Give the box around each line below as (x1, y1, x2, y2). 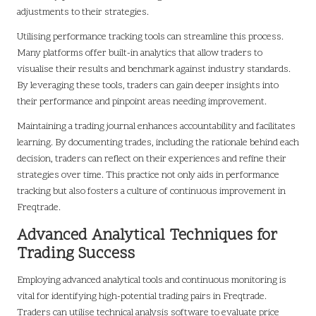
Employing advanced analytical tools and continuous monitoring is (17, 274, 286, 288)
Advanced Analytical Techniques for (17, 225, 277, 248)
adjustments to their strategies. (17, 6, 149, 20)
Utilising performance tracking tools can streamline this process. (17, 30, 284, 44)
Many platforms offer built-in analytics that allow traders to (17, 47, 262, 61)
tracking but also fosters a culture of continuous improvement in (17, 185, 286, 199)
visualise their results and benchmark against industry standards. (17, 63, 291, 77)
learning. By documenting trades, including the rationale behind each (17, 136, 299, 150)
